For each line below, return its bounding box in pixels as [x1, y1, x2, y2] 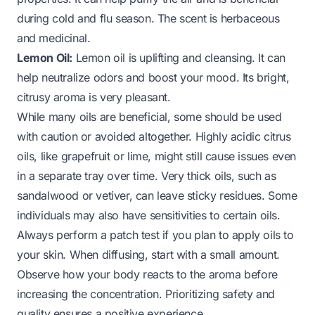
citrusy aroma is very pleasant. [17, 89, 171, 104]
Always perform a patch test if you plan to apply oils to [17, 227, 294, 242]
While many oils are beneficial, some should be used [17, 109, 282, 124]
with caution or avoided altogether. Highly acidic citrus [17, 129, 291, 143]
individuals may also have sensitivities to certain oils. [17, 207, 281, 222]
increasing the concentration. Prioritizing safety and [17, 286, 275, 301]
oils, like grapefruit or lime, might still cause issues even [17, 148, 297, 163]
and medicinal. [17, 30, 91, 45]
